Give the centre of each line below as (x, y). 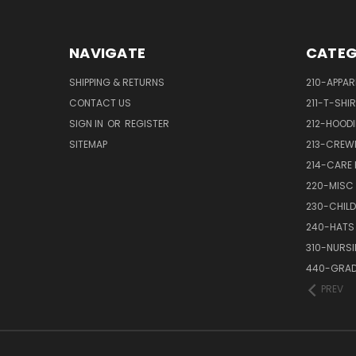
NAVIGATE (107, 53)
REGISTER (147, 124)
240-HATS (330, 227)
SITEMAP (88, 145)
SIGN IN (87, 124)
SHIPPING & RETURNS (117, 83)
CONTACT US (100, 103)
